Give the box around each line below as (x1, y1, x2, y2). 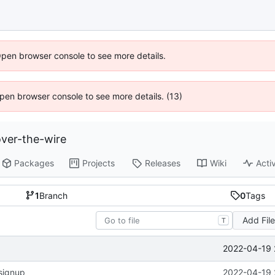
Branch (39, 190, 68, 201)
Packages (14, 158, 55, 169)
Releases (145, 158, 181, 169)
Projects (82, 158, 115, 169)
